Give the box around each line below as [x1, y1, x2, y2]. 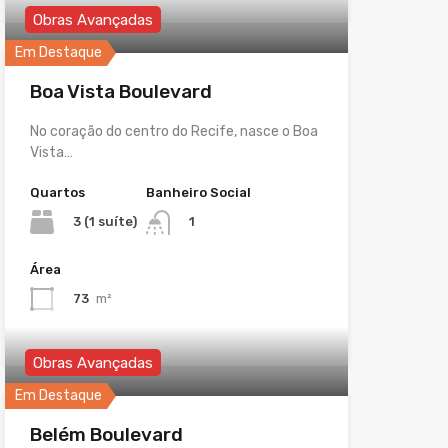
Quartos [29, 185, 85, 201]
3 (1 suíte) [72, 214, 137, 230]
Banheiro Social [145, 185, 251, 201]
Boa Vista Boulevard [29, 80, 212, 104]
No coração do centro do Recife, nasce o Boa [29, 123, 318, 141]
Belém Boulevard [29, 422, 183, 446]
